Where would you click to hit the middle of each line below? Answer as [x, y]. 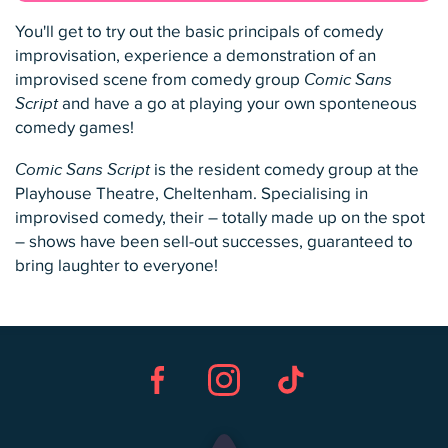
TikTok [290, 416]
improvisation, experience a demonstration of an [195, 56]
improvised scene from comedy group [159, 80]
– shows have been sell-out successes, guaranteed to [214, 242]
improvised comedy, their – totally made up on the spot [220, 218]
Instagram [237, 416]
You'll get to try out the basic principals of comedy [199, 32]
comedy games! [74, 128]
